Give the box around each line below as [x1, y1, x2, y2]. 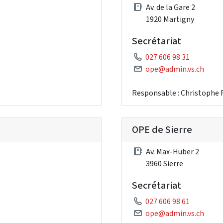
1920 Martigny [146, 13, 194, 24]
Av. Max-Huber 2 [146, 146, 199, 157]
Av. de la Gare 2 [146, 1, 195, 12]
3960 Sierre [146, 158, 183, 169]
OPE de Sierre [132, 122, 192, 136]
